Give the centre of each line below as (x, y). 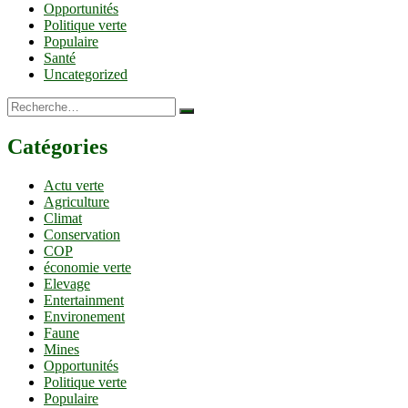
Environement (84, 316)
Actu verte (74, 185)
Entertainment (84, 300)
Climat (63, 218)
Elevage (67, 283)
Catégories (57, 146)
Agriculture (76, 201)
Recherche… (44, 104)
